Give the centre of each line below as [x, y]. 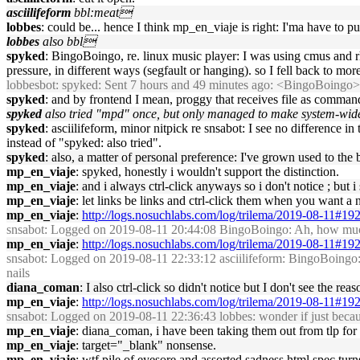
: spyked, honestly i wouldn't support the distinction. [207, 172]
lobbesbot [31, 85]
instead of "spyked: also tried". [84, 143]
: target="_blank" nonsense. [146, 345]
